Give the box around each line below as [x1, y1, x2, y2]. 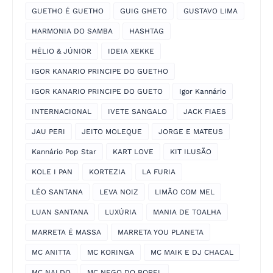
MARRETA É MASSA [32, 228, 101, 237]
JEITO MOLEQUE [82, 127, 142, 136]
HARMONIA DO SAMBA [32, 27, 113, 36]
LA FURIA [142, 168, 175, 177]
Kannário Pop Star [32, 147, 96, 157]
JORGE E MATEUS [158, 127, 223, 136]
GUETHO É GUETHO [32, 7, 104, 16]
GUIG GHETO [120, 7, 167, 16]
